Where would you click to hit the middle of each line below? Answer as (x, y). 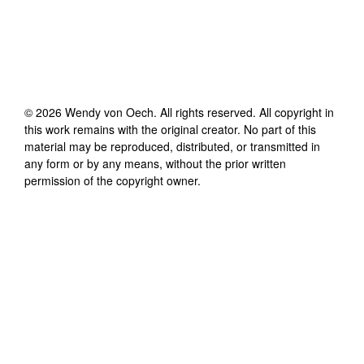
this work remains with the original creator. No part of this (170, 129)
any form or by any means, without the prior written (155, 163)
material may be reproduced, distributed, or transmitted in (172, 146)
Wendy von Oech (109, 112)
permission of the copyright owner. (113, 180)
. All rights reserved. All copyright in (244, 112)
